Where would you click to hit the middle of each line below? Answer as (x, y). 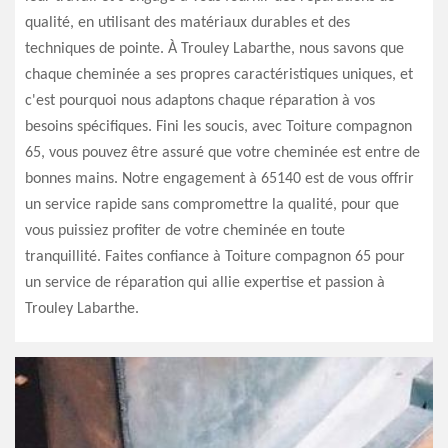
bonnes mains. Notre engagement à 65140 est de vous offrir (219, 179)
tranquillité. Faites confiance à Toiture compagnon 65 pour (215, 257)
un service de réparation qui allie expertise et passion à (205, 283)
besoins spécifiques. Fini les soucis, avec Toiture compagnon (218, 127)
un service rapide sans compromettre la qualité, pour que (212, 205)
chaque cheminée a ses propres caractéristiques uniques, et (219, 75)
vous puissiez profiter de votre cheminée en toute (185, 231)
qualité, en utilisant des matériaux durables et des (187, 23)
